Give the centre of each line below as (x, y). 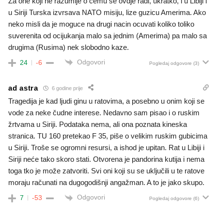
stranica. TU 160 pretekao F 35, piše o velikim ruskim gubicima (108, 136)
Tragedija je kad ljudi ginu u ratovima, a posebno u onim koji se (106, 101)
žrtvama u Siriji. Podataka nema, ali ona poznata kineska (98, 124)
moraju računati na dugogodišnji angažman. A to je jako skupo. (106, 183)
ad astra (23, 88)
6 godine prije (66, 88)
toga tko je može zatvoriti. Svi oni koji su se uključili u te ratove (106, 171)
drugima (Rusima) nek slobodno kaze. (69, 47)
